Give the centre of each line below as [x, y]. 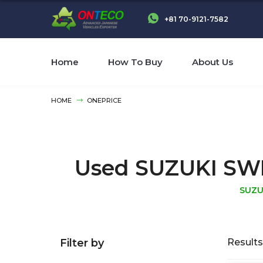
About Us [213, 62]
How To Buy [135, 62]
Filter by [82, 243]
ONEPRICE [104, 100]
